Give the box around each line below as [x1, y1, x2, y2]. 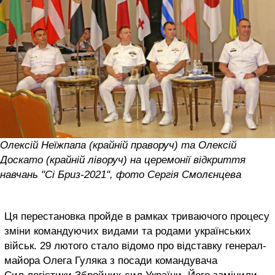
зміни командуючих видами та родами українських [4, 225, 251, 238]
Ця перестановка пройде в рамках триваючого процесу [4, 211, 269, 223]
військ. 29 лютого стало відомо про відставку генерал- [4, 240, 266, 252]
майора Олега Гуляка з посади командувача [4, 255, 217, 267]
